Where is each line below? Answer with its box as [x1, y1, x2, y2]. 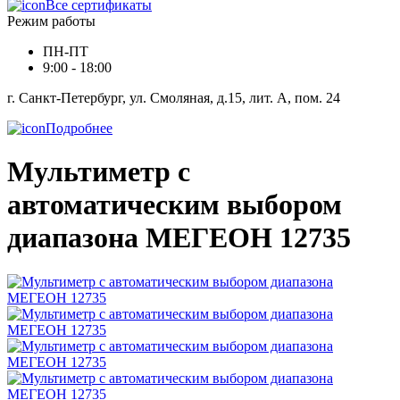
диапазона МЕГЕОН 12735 [7, 221, 351, 254]
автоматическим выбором [7, 188, 342, 221]
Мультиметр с [7, 155, 190, 188]
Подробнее [46, 121, 112, 136]
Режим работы [7, 13, 96, 29]
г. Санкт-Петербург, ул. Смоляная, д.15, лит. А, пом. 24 [7, 90, 340, 105]
